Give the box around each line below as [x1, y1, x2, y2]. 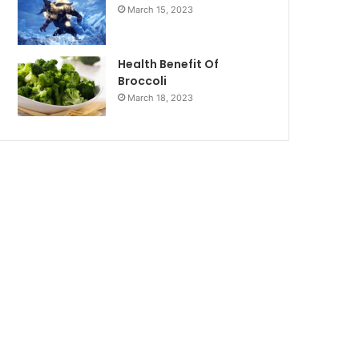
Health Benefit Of [118, 55, 220, 72]
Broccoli [118, 72, 167, 89]
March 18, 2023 [127, 91, 194, 103]
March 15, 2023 [127, 3, 194, 15]
